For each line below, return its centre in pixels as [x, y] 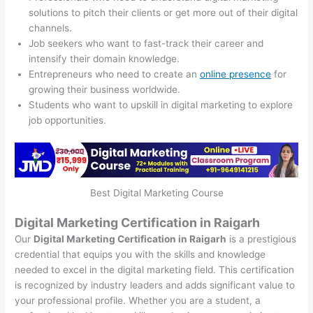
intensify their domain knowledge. [104, 59]
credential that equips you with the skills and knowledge [140, 254]
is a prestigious [262, 239]
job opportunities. [68, 121]
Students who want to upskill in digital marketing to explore [161, 105]
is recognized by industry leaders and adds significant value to [155, 285]
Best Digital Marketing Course [156, 193]
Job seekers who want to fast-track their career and [146, 44]
